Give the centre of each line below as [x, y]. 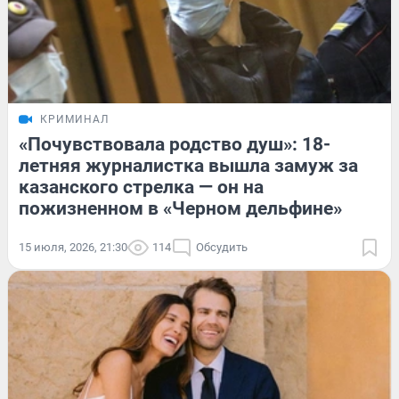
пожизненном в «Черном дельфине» [180, 209]
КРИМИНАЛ [74, 120]
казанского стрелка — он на [141, 187]
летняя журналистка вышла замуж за [188, 166]
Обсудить [222, 248]
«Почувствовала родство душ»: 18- [175, 145]
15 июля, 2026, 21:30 [73, 248]
